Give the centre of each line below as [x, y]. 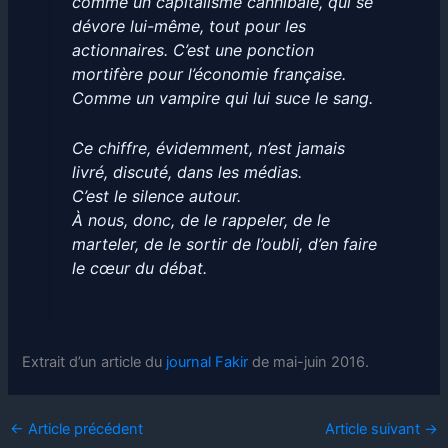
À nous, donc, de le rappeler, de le [200, 219]
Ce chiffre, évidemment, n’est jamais [208, 147]
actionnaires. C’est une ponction [192, 50]
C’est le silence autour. [156, 195]
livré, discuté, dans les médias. [186, 171]
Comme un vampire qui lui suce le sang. [222, 98]
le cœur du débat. [139, 267]
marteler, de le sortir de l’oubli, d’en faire [224, 243]
